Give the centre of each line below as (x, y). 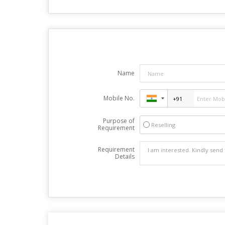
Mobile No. (119, 98)
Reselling (163, 125)
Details (125, 157)
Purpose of (119, 121)
